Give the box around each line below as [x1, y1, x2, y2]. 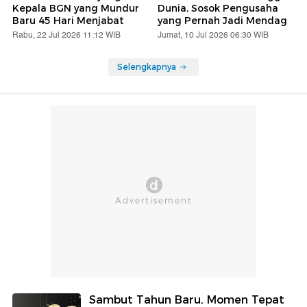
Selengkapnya [117, 61, 176, 72]
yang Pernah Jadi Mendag [158, 14, 287, 27]
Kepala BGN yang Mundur [12, 1, 139, 14]
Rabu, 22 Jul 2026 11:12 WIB [12, 28, 121, 42]
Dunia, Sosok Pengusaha [158, 1, 278, 14]
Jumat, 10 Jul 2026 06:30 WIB [158, 28, 269, 42]
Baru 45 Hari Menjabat [12, 14, 124, 27]
